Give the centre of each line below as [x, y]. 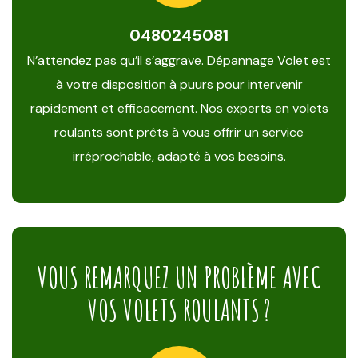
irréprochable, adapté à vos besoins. [179, 156]
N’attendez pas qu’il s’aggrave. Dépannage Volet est [179, 60]
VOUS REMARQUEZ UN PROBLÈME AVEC [179, 277]
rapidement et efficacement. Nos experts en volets [179, 108]
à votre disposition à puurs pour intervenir [179, 84]
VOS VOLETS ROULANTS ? [179, 310]
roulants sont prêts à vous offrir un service [179, 132]
